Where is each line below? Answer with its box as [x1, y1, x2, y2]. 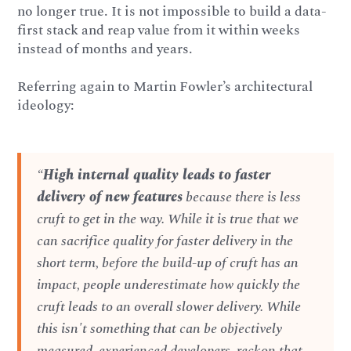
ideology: [17, 95, 75, 117]
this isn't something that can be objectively [37, 318, 283, 340]
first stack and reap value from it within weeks [17, 20, 301, 42]
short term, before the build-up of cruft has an [37, 252, 299, 274]
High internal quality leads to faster [43, 165, 271, 186]
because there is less [183, 186, 302, 208]
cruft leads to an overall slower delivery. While [37, 296, 302, 318]
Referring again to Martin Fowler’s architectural [17, 76, 313, 98]
